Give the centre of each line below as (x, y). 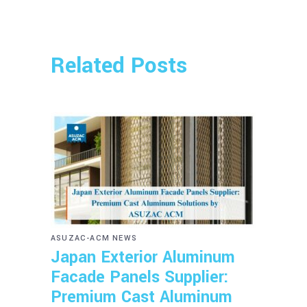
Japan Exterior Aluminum (143, 258)
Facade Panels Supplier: (140, 278)
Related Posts (119, 66)
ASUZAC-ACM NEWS (94, 238)
